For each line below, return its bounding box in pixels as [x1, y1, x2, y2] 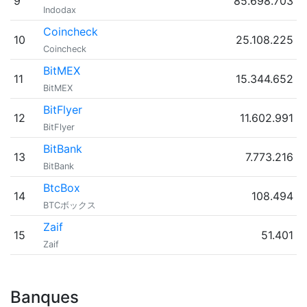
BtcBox [42, 181, 80, 195]
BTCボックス [42, 200, 96, 210]
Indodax [42, 5, 76, 15]
